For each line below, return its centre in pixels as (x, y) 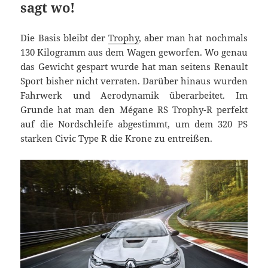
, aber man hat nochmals (193, 37)
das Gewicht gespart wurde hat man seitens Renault (134, 66)
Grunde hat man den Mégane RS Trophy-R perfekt (134, 109)
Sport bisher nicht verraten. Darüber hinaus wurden (134, 80)
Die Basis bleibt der (64, 37)
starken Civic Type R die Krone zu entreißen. (117, 138)
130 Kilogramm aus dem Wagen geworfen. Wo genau (134, 52)
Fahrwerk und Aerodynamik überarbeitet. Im (134, 95)
